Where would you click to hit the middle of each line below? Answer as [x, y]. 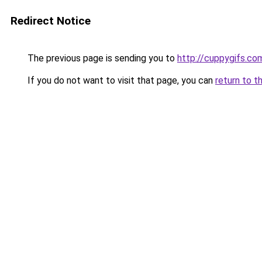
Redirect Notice [51, 21]
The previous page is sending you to [101, 58]
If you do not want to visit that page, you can [120, 80]
